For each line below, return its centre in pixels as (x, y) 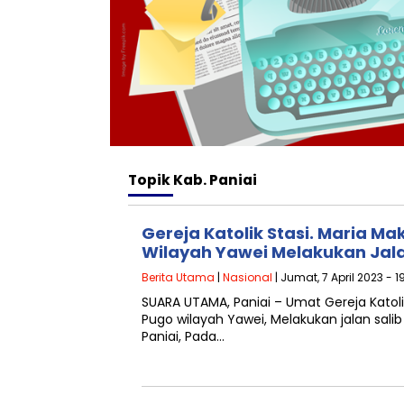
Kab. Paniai (215, 180)
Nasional (248, 278)
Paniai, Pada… (183, 337)
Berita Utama (178, 278)
